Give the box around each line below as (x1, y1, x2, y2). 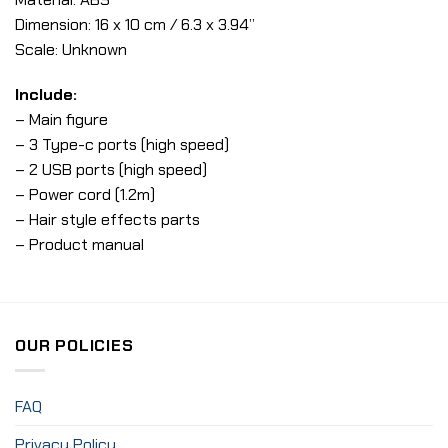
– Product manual (15, 234, 144, 256)
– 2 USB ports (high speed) (15, 159, 207, 181)
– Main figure (15, 109, 108, 131)
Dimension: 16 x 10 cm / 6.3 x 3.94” (15, 13, 255, 35)
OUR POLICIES (15, 335, 134, 357)
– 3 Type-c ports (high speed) (15, 134, 229, 156)
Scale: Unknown (15, 38, 127, 60)
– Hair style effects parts (15, 209, 200, 231)
